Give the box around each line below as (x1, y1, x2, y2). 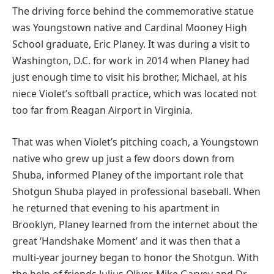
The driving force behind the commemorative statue (12, 4, 254, 18)
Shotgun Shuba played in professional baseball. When (12, 184, 261, 198)
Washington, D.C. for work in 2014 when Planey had (12, 53, 250, 67)
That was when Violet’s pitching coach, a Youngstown (12, 135, 259, 149)
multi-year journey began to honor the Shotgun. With (12, 250, 259, 264)
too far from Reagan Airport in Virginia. (12, 103, 193, 117)
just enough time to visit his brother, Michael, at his (12, 70, 247, 84)
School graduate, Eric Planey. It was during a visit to (12, 37, 250, 51)
